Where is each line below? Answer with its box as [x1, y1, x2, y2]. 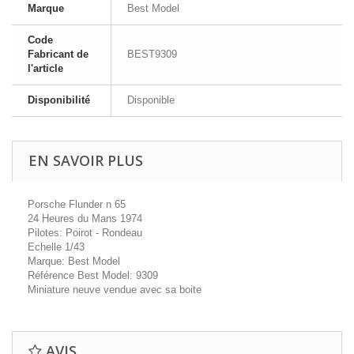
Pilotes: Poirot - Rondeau [28, 227, 142, 239]
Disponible [127, 94, 175, 106]
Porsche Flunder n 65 [28, 198, 126, 210]
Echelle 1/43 [28, 241, 85, 253]
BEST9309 [127, 48, 177, 60]
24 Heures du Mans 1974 [28, 213, 142, 224]
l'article [28, 62, 63, 74]
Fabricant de [28, 48, 88, 60]
